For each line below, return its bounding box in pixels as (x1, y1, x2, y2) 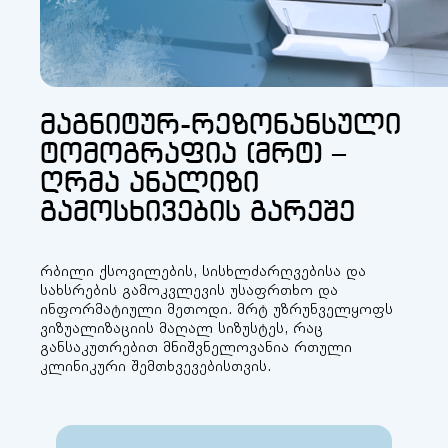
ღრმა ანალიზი (40, 169, 259, 199)
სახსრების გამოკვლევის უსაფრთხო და (40, 282, 338, 300)
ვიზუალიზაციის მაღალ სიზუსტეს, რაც (40, 320, 323, 338)
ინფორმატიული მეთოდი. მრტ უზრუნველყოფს (40, 301, 393, 319)
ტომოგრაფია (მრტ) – (40, 140, 346, 170)
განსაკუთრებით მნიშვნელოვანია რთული (40, 339, 352, 357)
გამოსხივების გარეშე (40, 198, 355, 228)
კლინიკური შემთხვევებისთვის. (40, 358, 271, 376)
